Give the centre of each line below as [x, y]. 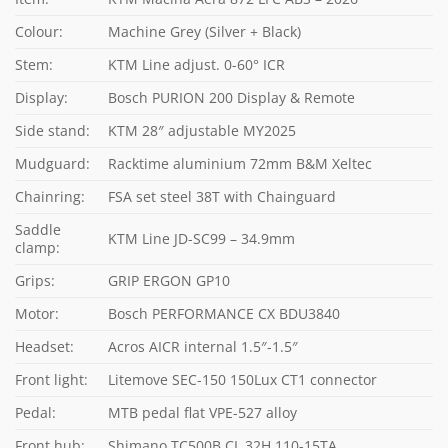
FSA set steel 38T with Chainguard [222, 196]
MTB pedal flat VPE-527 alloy [203, 412]
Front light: [51, 379]
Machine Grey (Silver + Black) [205, 31]
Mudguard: [52, 163]
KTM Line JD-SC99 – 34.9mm [202, 238]
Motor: [37, 313]
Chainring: [50, 196]
